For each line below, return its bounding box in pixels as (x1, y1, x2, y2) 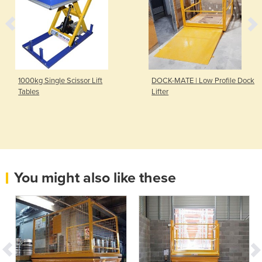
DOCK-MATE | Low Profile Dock (151, 75, 255, 85)
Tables (18, 87, 40, 96)
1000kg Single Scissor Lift (18, 75, 103, 85)
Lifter (151, 87, 169, 96)
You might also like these (14, 168, 176, 187)
